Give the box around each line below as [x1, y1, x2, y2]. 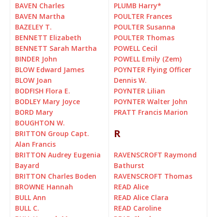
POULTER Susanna [114, 22, 175, 32]
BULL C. [15, 203, 39, 213]
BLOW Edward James [15, 65, 84, 75]
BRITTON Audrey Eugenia [15, 150, 101, 160]
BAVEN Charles [15, 1, 64, 11]
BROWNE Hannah [15, 182, 73, 192]
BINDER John [15, 54, 57, 64]
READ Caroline [114, 203, 161, 213]
